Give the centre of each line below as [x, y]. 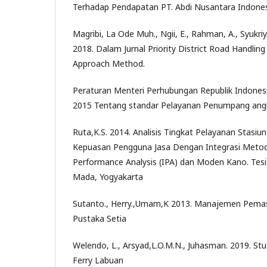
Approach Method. [109, 63]
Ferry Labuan [98, 260]
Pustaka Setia [100, 218]
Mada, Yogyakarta [108, 177]
